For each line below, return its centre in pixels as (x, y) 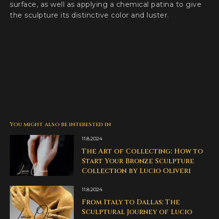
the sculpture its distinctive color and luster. (89, 15)
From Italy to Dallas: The (131, 202)
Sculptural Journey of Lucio (137, 212)
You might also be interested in (60, 124)
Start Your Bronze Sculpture (138, 161)
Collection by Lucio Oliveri (136, 171)
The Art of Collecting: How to (142, 151)
